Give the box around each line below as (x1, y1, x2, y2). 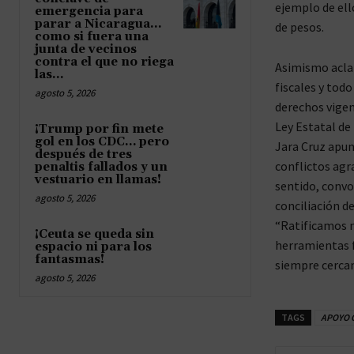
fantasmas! (35, 251, 104, 267)
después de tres (35, 146, 132, 162)
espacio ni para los (35, 239, 152, 254)
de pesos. (274, 18, 324, 35)
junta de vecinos (35, 41, 137, 57)
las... (35, 66, 64, 82)
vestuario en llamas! (35, 171, 161, 187)
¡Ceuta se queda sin (35, 226, 154, 242)
